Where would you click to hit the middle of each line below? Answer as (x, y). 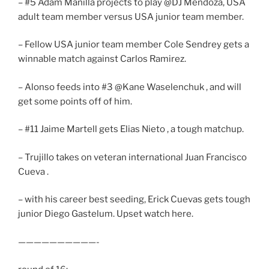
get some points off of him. (75, 101)
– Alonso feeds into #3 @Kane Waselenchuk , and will (130, 87)
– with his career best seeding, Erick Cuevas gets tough (134, 200)
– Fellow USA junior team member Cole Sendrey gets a (134, 45)
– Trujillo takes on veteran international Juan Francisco (132, 157)
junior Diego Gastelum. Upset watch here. (106, 214)
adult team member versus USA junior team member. (131, 17)
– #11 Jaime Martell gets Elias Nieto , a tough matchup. (131, 129)
